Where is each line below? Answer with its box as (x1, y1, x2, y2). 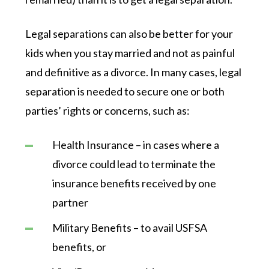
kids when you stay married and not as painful (25, 46, 235, 59)
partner (52, 195, 89, 209)
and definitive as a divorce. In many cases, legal (25, 65, 242, 79)
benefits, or (52, 240, 107, 253)
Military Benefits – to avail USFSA (52, 220, 208, 234)
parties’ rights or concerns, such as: (25, 103, 190, 117)
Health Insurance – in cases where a (52, 138, 220, 151)
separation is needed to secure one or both (25, 84, 225, 98)
